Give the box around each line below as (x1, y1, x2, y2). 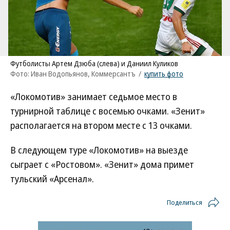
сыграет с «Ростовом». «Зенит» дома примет (10, 158, 194, 170)
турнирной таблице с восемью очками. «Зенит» (10, 105, 205, 117)
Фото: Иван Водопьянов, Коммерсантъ (10, 69, 136, 79)
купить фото (144, 69, 183, 79)
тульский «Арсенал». (10, 172, 94, 185)
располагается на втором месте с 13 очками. (10, 119, 192, 131)
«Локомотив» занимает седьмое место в (10, 90, 177, 103)
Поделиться (167, 198, 202, 207)
